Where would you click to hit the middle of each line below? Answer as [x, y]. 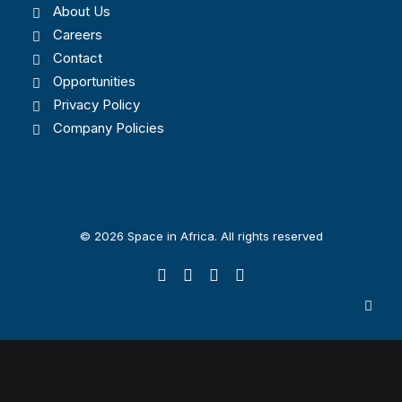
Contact [77, 58]
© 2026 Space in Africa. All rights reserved [201, 236]
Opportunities [94, 81]
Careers [77, 35]
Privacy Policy [96, 105]
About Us [81, 11]
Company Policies [108, 128]
